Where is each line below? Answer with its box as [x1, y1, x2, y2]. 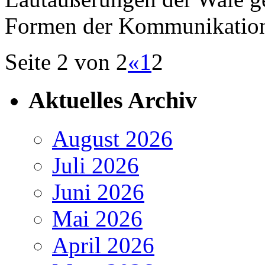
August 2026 [52, 125, 173, 151]
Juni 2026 [52, 179, 144, 205]
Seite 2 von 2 [5, 49, 128, 75]
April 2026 [52, 232, 154, 258]
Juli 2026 [52, 152, 139, 178]
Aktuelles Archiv [28, 86, 197, 114]
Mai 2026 [52, 205, 143, 231]
